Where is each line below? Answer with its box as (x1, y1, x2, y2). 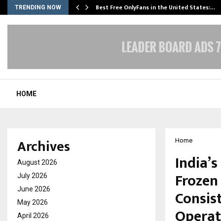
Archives (17, 135, 70, 158)
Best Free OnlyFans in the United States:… (96, 2, 215, 12)
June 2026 (17, 185, 50, 193)
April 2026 (17, 212, 49, 220)
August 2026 (17, 158, 57, 166)
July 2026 (17, 172, 47, 180)
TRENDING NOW (15, 4, 61, 11)
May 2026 (17, 198, 48, 206)
